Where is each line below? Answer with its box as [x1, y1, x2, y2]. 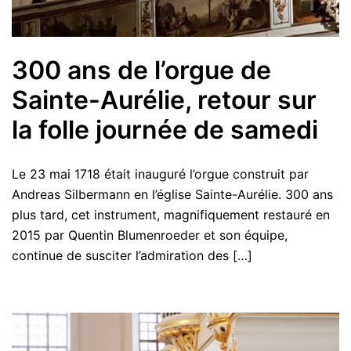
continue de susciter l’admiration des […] [12, 247, 252, 263]
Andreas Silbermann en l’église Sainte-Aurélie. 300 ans [12, 186, 333, 202]
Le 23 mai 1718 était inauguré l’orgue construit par [12, 165, 309, 182]
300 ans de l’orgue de [12, 54, 271, 85]
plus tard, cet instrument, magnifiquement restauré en [12, 206, 330, 223]
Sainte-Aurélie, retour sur [12, 84, 317, 115]
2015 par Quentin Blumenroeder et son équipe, [12, 226, 288, 243]
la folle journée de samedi [12, 114, 318, 145]
